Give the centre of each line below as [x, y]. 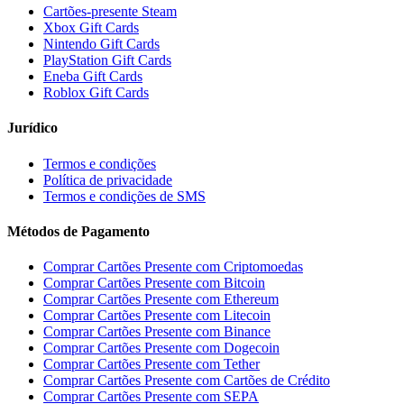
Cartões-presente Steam [110, 12]
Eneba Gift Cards [93, 77]
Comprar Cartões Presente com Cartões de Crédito [187, 381]
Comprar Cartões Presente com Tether [151, 364]
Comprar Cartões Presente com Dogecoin [161, 348]
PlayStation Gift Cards [107, 60]
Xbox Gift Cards [91, 28]
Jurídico [32, 128]
